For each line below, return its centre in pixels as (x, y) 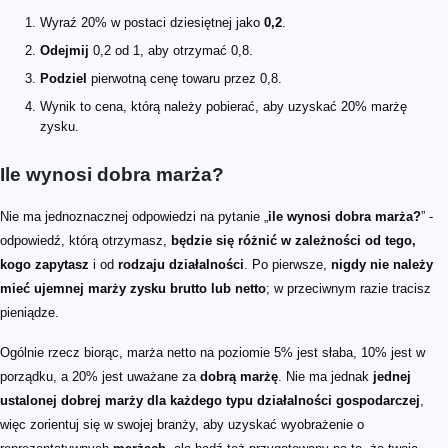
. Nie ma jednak (325, 376)
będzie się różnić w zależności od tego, (293, 240)
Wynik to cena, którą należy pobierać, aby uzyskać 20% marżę (223, 106)
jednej (392, 376)
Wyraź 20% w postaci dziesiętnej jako (152, 22)
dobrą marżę (239, 376)
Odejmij (64, 50)
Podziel (63, 78)
